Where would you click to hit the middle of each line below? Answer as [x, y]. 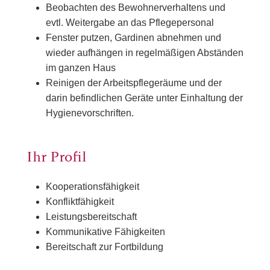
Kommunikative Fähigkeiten [105, 231]
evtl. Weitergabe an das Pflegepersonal [130, 23]
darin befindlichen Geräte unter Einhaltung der [144, 98]
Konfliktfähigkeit [80, 201]
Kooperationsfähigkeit [93, 186]
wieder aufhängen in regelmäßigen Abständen [145, 53]
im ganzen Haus [81, 68]
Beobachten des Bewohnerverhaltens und [136, 8]
